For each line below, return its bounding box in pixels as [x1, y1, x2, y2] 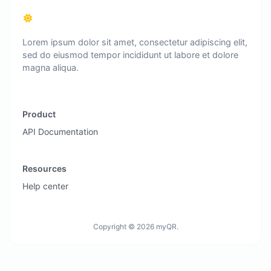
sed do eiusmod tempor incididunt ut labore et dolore [22, 49, 238, 60]
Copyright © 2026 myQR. [93, 221, 178, 231]
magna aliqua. [22, 62, 79, 73]
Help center [22, 180, 68, 191]
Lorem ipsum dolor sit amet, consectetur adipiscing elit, [22, 36, 247, 47]
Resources [22, 163, 67, 174]
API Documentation [22, 126, 98, 137]
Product [22, 108, 56, 119]
